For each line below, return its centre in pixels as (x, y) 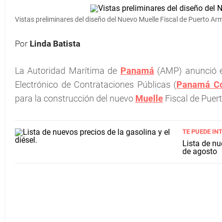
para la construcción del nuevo (75, 98)
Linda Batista (55, 44)
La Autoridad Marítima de (68, 71)
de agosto (199, 151)
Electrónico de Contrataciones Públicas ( (96, 84)
